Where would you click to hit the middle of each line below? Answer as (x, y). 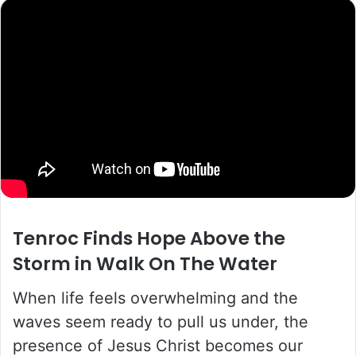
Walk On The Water (187, 264)
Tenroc (46, 239)
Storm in (54, 264)
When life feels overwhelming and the (155, 298)
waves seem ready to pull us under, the (161, 321)
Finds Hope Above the (182, 239)
